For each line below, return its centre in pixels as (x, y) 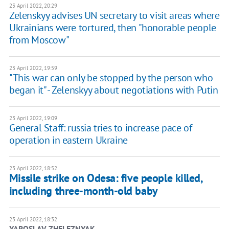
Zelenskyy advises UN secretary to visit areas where (114, 16)
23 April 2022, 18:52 (33, 168)
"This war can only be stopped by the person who (111, 78)
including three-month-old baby (83, 191)
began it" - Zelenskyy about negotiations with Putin (113, 90)
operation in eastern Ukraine (68, 140)
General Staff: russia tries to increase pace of (100, 128)
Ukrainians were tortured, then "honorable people (112, 28)
